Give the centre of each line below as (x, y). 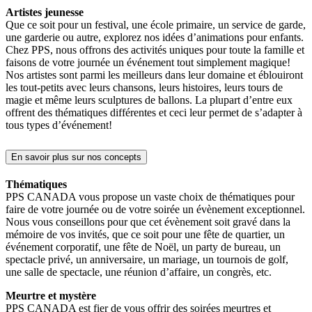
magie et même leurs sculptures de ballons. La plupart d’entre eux (149, 100)
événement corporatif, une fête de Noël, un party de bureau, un (143, 247)
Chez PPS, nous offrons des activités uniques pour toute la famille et (155, 50)
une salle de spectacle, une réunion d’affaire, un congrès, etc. (139, 272)
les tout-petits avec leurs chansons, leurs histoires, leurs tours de (144, 88)
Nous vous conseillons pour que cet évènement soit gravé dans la (148, 221)
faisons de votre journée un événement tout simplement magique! (148, 63)
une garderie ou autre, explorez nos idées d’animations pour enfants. (155, 38)
